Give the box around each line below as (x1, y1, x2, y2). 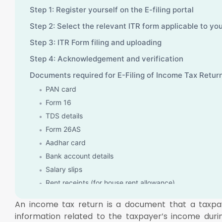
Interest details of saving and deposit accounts (46, 191, 198, 200)
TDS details (46, 111, 83, 120)
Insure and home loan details (46, 205, 138, 214)
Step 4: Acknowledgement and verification (30, 54, 185, 63)
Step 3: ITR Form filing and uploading (30, 37, 162, 47)
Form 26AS (46, 124, 81, 133)
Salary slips (46, 165, 82, 173)
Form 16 (46, 98, 71, 107)
